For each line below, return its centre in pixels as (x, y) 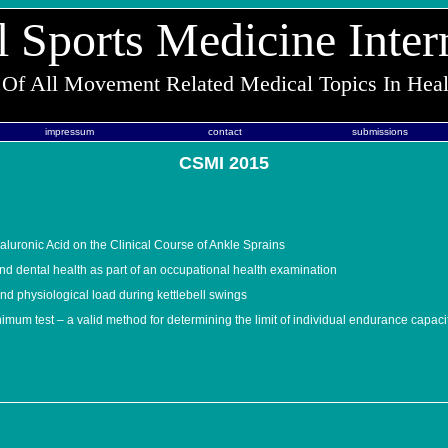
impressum (69, 131)
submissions (379, 131)
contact (224, 131)
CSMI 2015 (224, 163)
